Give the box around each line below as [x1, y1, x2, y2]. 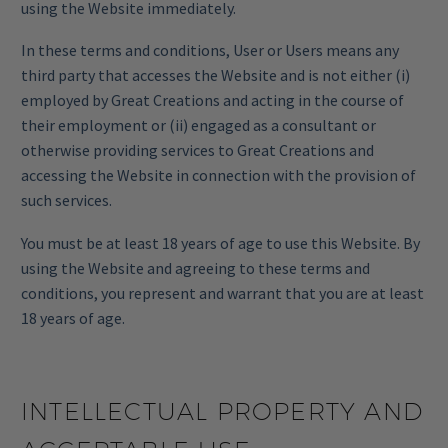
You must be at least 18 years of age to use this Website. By [21, 232, 420, 253]
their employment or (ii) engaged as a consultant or [21, 115, 376, 136]
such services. [21, 190, 112, 211]
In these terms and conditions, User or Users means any [21, 40, 399, 61]
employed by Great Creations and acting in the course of [21, 90, 404, 111]
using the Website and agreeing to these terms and [21, 257, 370, 278]
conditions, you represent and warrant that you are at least [21, 282, 424, 303]
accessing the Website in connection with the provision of [21, 165, 416, 186]
